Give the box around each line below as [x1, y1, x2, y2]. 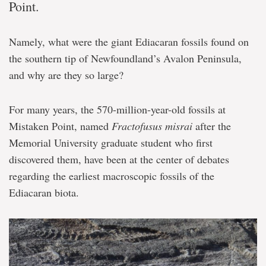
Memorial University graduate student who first [9, 135, 213, 150]
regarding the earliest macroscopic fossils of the [9, 169, 214, 183]
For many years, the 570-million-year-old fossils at [9, 102, 226, 116]
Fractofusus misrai [112, 119, 192, 133]
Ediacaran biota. [9, 185, 79, 199]
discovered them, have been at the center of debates [9, 152, 229, 166]
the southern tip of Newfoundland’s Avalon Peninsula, [9, 51, 242, 65]
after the [192, 119, 231, 133]
